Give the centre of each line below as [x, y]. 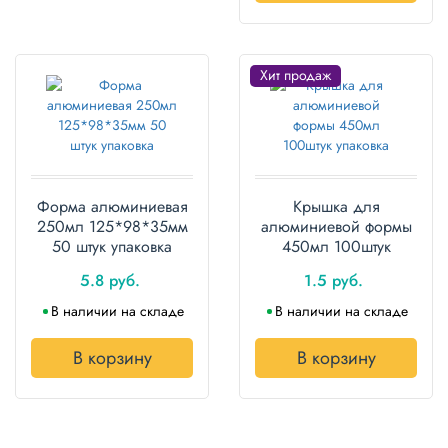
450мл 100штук [336, 247]
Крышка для [336, 207]
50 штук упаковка [112, 247]
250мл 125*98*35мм [112, 227]
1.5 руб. [333, 281]
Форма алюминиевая [112, 207]
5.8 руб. [109, 281]
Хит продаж [295, 75]
